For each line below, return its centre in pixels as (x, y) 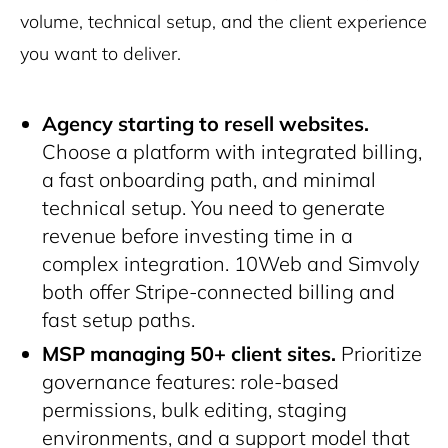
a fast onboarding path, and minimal (209, 179)
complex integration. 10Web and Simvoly (231, 263)
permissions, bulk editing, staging (194, 409)
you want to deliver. (100, 53)
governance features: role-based (190, 381)
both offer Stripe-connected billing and (218, 291)
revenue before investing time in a (197, 235)
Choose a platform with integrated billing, (232, 151)
